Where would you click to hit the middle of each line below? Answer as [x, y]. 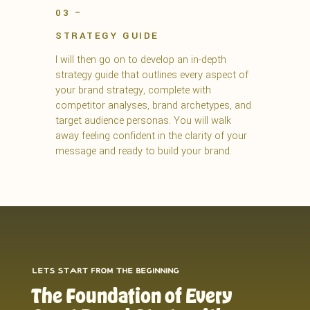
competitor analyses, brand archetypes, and [153, 106]
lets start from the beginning [104, 272]
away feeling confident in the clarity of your [151, 136]
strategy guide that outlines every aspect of [152, 75]
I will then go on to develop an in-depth [141, 60]
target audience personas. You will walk [143, 121]
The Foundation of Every [131, 295]
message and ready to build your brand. [144, 152]
